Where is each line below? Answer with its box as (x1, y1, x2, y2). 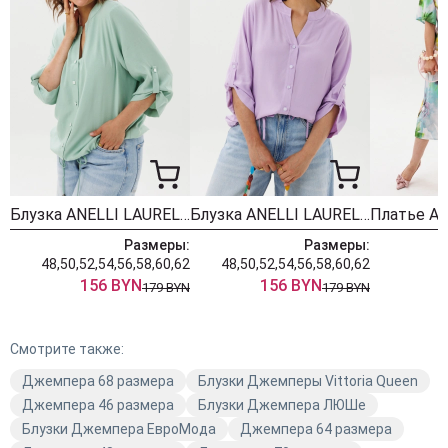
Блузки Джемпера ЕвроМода (22, 421, 216, 437)
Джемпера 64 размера (240, 421, 392, 437)
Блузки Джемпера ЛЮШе (198, 397, 366, 413)
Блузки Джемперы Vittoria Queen (198, 373, 418, 389)
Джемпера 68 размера (22, 373, 174, 389)
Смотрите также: (10, 341, 124, 357)
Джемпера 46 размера (22, 397, 174, 413)
